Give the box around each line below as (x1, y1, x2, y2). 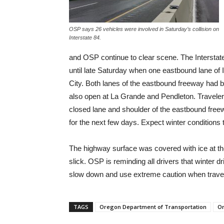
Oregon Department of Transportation (99, 203, 206, 210)
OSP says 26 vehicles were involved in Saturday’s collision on (69, 26, 219, 32)
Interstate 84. (69, 34, 101, 40)
